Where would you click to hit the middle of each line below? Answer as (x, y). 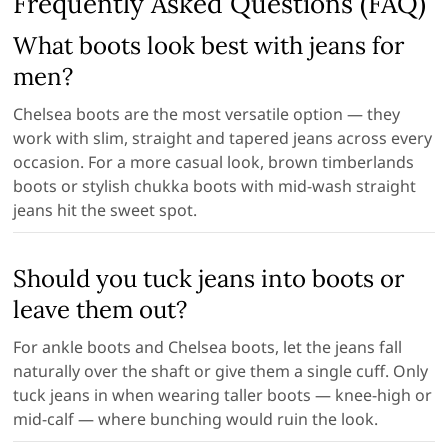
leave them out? (100, 310)
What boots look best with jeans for (209, 46)
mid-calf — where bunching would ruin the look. (196, 419)
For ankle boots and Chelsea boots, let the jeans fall (208, 347)
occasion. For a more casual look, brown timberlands (214, 162)
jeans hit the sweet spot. (105, 210)
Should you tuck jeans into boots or (209, 279)
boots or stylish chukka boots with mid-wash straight (215, 186)
